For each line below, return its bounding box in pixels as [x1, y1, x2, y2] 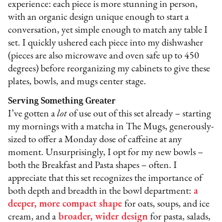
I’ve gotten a [8, 109, 57, 119]
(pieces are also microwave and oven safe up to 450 [8, 51, 200, 61]
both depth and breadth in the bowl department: [8, 186, 192, 197]
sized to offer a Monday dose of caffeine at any [8, 135, 182, 145]
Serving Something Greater [8, 95, 116, 107]
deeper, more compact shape [8, 199, 122, 210]
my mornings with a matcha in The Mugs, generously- [8, 122, 214, 132]
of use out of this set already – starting [67, 109, 212, 119]
